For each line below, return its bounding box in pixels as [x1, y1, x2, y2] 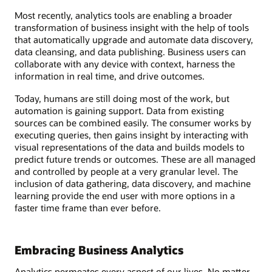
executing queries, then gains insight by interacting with [15, 128, 248, 141]
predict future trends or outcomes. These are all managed [15, 152, 256, 165]
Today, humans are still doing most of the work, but [15, 92, 229, 104]
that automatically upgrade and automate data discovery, [15, 33, 253, 46]
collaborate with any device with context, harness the [15, 58, 235, 70]
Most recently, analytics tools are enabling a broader [15, 9, 233, 22]
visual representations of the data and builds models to [15, 140, 245, 153]
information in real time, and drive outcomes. [15, 70, 205, 83]
